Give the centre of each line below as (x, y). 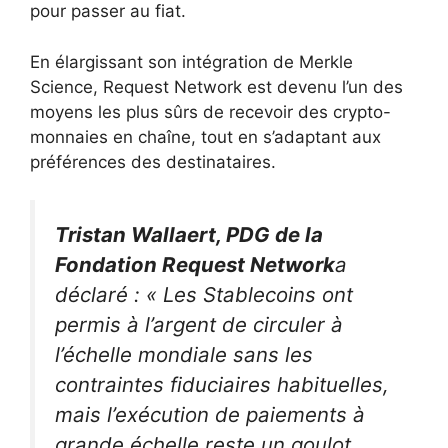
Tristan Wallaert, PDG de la (189, 234)
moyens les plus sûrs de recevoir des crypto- (210, 111)
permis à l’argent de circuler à (199, 324)
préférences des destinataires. (153, 161)
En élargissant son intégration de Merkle (191, 61)
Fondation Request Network (195, 264)
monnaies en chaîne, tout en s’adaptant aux (205, 136)
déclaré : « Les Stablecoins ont (204, 294)
